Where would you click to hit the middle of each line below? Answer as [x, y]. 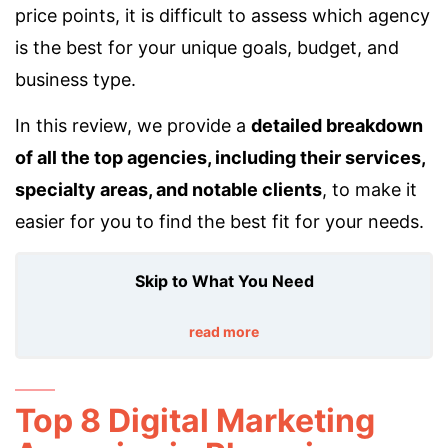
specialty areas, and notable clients [168, 189]
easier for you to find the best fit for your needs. [219, 221]
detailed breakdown [337, 125]
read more [224, 331]
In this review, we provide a [133, 125]
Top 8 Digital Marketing [195, 420]
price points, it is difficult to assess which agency [222, 15]
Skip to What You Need [224, 281]
